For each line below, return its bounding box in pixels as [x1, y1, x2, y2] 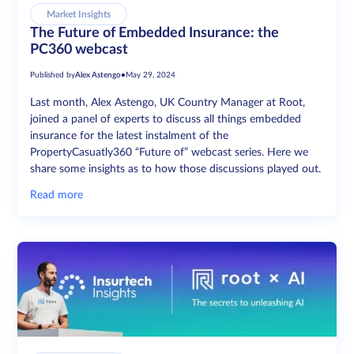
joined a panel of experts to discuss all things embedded [30, 113, 302, 125]
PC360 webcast [30, 42, 129, 57]
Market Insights [47, 9, 111, 19]
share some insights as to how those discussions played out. [30, 163, 322, 175]
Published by [30, 70, 76, 79]
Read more [30, 189, 84, 201]
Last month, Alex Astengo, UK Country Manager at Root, [30, 96, 306, 108]
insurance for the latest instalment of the [30, 130, 229, 141]
